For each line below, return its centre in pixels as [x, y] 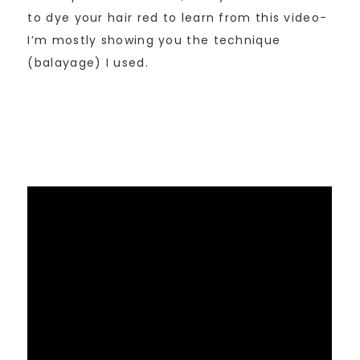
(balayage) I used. [88, 62]
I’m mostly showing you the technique [154, 40]
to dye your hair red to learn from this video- [178, 17]
